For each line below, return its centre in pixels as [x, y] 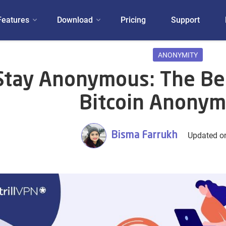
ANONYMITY [178, 55]
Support [185, 20]
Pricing [133, 20]
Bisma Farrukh [145, 135]
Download [75, 20]
